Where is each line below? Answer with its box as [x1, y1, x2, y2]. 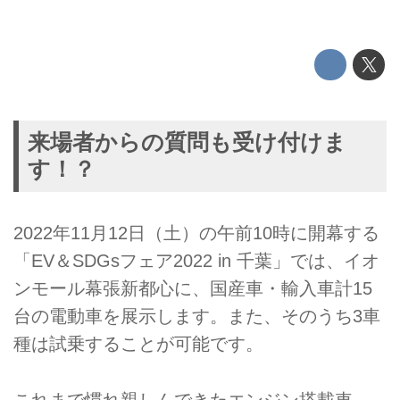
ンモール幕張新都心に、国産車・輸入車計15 [13, 279, 372, 299]
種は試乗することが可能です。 [13, 334, 263, 354]
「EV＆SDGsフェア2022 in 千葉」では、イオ [13, 251, 379, 271]
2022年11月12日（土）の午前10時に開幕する [13, 223, 379, 244]
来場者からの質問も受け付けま [27, 130, 346, 155]
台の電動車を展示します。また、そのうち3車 [13, 306, 380, 327]
